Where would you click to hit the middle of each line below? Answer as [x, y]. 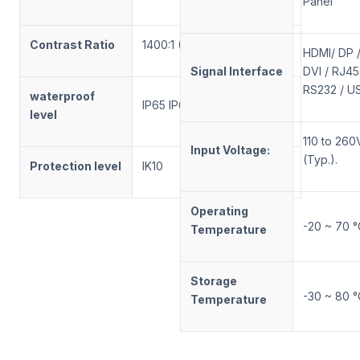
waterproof [62, 96]
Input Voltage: [230, 149]
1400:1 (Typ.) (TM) [191, 44]
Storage [214, 280]
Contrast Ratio [72, 44]
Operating [219, 211]
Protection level [76, 166]
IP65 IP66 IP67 [181, 104]
